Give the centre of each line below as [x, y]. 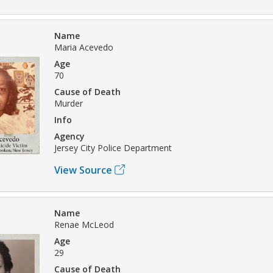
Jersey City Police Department [113, 147]
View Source [83, 170]
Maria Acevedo [84, 47]
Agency [69, 136]
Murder [69, 103]
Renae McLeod [84, 224]
